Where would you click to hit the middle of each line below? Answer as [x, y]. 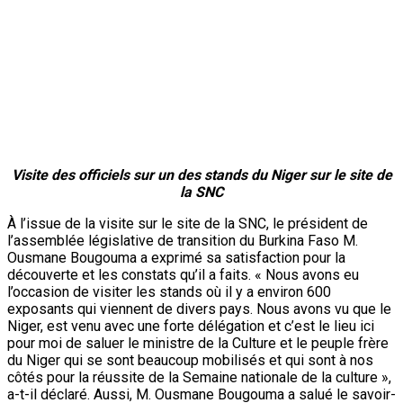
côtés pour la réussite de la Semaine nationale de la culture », [199, 291]
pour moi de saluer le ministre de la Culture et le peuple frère [198, 257]
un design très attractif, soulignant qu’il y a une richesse [181, 360]
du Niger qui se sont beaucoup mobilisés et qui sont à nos [190, 274]
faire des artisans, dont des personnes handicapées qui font [197, 326]
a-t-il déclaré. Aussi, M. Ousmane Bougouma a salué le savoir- [201, 309]
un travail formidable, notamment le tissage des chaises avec [200, 343]
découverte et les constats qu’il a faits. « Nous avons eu [183, 189]
